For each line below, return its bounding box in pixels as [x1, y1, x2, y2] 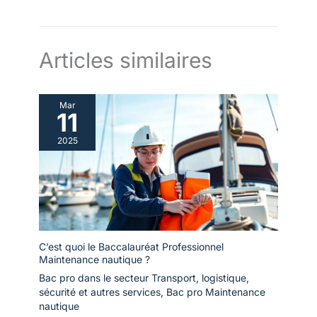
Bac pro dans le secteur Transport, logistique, [39, 272, 249, 284]
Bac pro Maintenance [166, 286, 265, 299]
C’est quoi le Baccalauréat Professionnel [39, 241, 224, 253]
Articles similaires [39, 47, 212, 73]
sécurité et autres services [39, 286, 161, 299]
